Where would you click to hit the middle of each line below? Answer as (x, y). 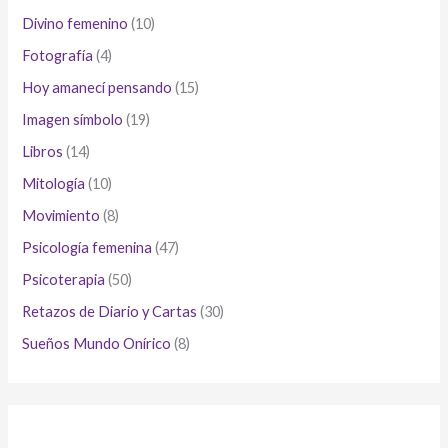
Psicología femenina (87, 247)
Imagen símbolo (73, 120)
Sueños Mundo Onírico (97, 343)
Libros (43, 152)
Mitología (54, 184)
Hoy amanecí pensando (97, 88)
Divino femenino (75, 24)
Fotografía (58, 56)
